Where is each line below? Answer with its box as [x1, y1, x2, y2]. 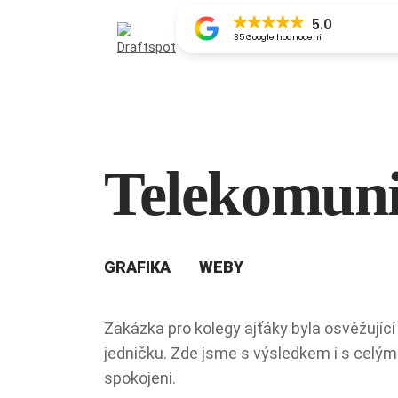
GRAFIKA [104, 258, 171, 276]
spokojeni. [104, 369, 176, 387]
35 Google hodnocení [233, 31, 322, 43]
